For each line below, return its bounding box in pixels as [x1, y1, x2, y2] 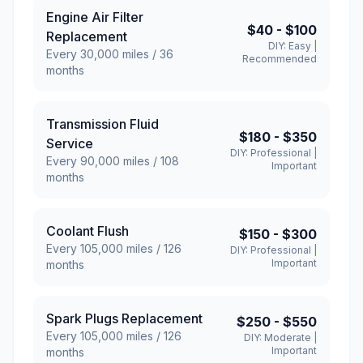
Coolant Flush [46, 223, 129, 239]
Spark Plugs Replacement [46, 310, 203, 327]
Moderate [264, 331, 311, 344]
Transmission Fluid [46, 116, 159, 132]
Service [46, 135, 93, 152]
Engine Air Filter [46, 9, 143, 25]
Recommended [242, 53, 317, 65]
